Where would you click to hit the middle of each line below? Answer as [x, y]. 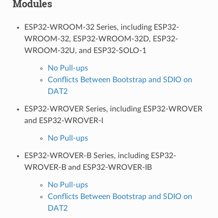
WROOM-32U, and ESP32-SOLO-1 [85, 50]
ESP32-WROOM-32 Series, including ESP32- [101, 27]
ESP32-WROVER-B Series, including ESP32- [100, 155]
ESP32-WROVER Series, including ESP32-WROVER [113, 109]
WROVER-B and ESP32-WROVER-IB [88, 167]
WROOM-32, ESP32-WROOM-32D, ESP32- [101, 39]
